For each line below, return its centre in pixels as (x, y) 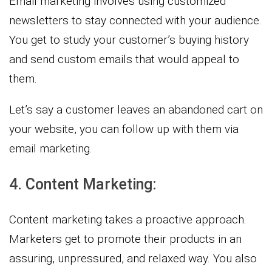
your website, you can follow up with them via (124, 129)
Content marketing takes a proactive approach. (128, 219)
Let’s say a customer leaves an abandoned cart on (136, 109)
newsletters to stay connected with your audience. (135, 20)
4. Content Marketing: (83, 184)
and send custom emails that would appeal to (124, 59)
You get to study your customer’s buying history (129, 39)
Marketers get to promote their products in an (125, 239)
